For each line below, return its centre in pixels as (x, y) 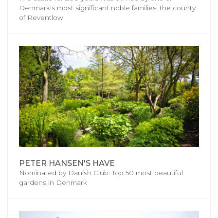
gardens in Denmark (53, 183)
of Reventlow (41, 18)
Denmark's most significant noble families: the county (107, 8)
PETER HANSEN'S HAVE (67, 163)
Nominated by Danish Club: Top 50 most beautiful (101, 173)
